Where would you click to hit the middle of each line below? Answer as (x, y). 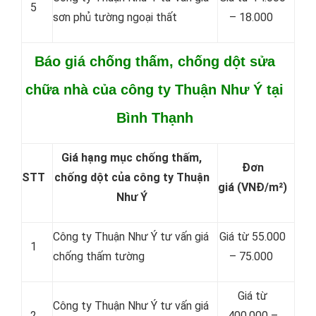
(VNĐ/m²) (262, 187)
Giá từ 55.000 (253, 237)
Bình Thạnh (154, 118)
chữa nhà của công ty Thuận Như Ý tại (154, 90)
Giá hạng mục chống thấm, (132, 158)
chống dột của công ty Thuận (132, 177)
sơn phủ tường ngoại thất (115, 17)
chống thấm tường (99, 256)
